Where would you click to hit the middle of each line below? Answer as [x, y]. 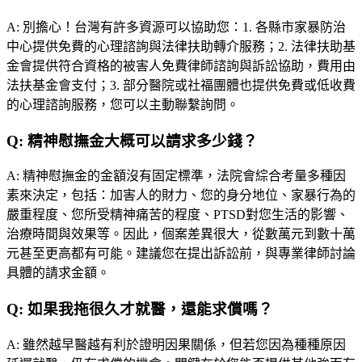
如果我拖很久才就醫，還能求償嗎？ [150, 309]
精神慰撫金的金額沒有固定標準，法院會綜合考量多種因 [184, 176]
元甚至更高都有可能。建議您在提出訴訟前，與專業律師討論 [181, 254]
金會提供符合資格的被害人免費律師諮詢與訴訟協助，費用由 [181, 66]
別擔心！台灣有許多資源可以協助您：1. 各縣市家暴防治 [184, 27]
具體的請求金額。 [58, 273]
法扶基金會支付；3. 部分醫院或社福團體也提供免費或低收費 [181, 86]
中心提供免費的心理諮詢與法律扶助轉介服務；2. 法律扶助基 [181, 47]
